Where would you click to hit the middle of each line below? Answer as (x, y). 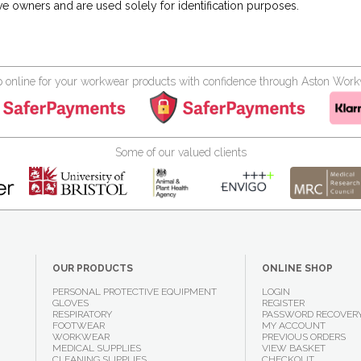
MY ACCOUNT (293, 326)
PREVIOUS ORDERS (303, 337)
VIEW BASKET (293, 348)
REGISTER (283, 303)
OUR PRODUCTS (93, 268)
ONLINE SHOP (297, 268)
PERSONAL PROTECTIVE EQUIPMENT (135, 292)
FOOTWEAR (79, 326)
